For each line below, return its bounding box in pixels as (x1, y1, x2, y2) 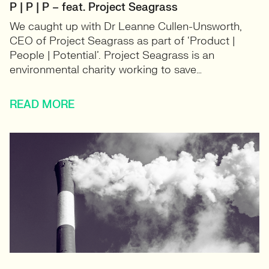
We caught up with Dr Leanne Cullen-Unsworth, (10, 20, 242, 34)
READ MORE (10, 98, 74, 112)
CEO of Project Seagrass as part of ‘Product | (10, 34, 235, 48)
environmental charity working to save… (10, 63, 202, 77)
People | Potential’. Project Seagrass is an (10, 49, 214, 62)
